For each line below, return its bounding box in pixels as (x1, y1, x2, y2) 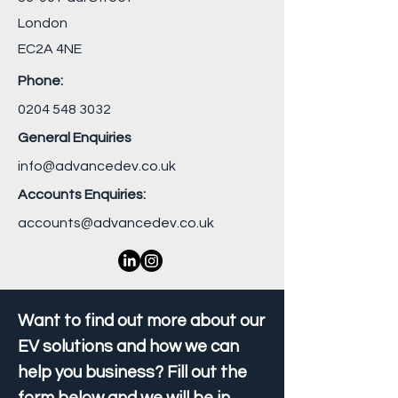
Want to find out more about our (18, 312, 265, 330)
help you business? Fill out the (18, 363, 247, 381)
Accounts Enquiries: (18, 187, 146, 202)
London (18, 16, 68, 30)
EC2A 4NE (18, 42, 82, 56)
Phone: (18, 74, 63, 88)
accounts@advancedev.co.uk (18, 216, 214, 230)
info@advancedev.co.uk (18, 159, 176, 173)
